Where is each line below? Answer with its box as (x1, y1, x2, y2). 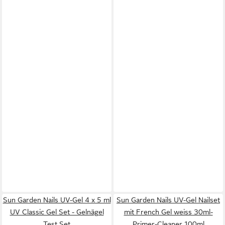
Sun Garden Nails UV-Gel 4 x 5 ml (3, 196, 111, 204)
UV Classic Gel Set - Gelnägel (10, 208, 104, 216)
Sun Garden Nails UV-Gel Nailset (117, 196, 220, 204)
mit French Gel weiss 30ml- (124, 208, 213, 216)
